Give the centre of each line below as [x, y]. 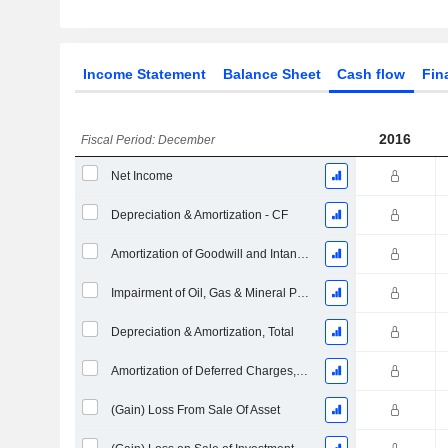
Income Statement [144, 74]
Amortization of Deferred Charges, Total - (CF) [301, 371]
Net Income [141, 176]
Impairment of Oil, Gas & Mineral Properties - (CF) [302, 293]
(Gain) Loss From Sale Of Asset [195, 410]
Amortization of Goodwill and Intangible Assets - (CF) [302, 254]
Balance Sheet [271, 74]
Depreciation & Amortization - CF [199, 215]
